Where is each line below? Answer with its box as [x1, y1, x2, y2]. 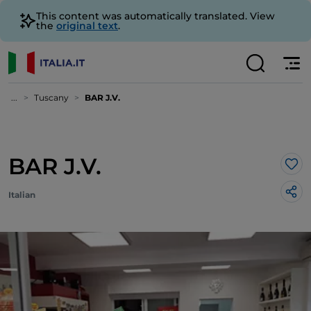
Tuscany [34, 92, 69, 103]
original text [56, 19, 118, 32]
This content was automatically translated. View [36, 10, 275, 22]
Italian [8, 190, 35, 200]
